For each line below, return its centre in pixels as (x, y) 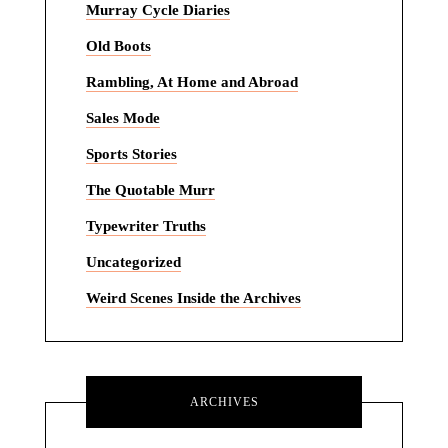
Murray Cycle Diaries (157, 10)
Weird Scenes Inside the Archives (193, 298)
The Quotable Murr (150, 190)
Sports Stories (131, 154)
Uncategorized (133, 262)
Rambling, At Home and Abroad (191, 82)
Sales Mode (122, 118)
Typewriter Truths (145, 226)
